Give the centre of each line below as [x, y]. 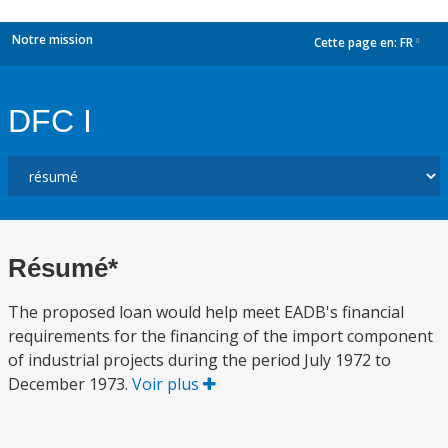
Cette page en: [357, 43]
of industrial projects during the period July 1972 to [199, 360]
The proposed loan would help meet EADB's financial [206, 312]
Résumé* [63, 268]
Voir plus [167, 384]
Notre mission [52, 39]
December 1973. [70, 384]
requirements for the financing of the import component [220, 336]
